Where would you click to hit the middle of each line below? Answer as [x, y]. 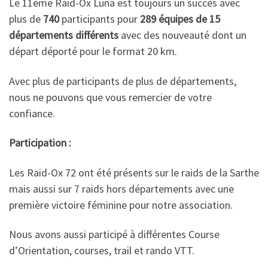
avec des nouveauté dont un [184, 35]
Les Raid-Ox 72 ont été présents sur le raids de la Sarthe [134, 172]
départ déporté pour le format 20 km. [93, 51]
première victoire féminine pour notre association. [121, 205]
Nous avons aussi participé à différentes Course [114, 234]
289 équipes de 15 [180, 19]
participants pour [100, 19]
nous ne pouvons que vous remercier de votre [110, 97]
